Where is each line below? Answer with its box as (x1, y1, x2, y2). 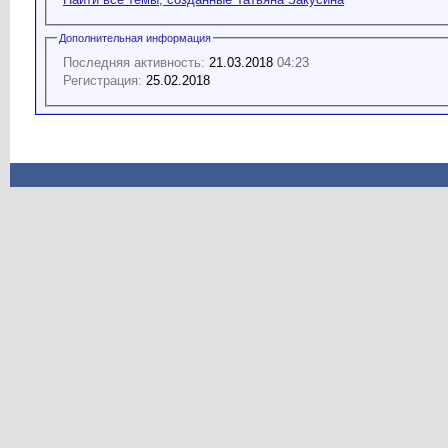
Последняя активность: (63, 54, 205, 70)
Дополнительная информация (59, 31, 211, 44)
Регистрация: (63, 72, 142, 88)
